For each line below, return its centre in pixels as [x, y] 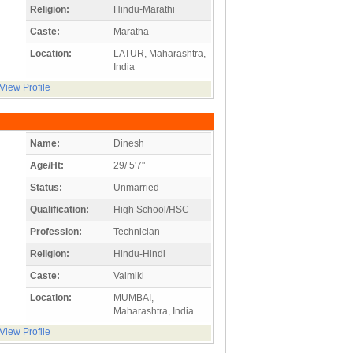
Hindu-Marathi [144, 9]
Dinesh [129, 143]
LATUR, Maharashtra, [160, 53]
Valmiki [129, 275]
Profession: [56, 231]
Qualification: [59, 209]
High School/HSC [151, 209]
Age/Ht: [47, 165]
